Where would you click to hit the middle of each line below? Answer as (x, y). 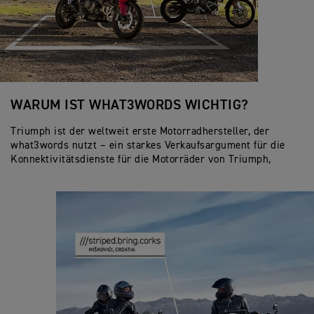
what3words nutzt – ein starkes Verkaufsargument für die (148, 145)
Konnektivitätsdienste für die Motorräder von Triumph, (141, 159)
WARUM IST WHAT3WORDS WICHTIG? (130, 105)
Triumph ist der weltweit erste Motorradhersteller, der (140, 131)
